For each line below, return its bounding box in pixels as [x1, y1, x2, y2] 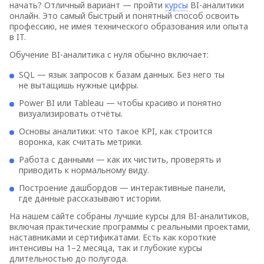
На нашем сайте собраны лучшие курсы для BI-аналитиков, [9, 210, 249, 222]
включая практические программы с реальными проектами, [9, 221, 250, 232]
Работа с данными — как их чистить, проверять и [19, 154, 221, 165]
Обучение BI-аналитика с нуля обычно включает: [9, 49, 209, 60]
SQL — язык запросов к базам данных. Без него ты [19, 69, 225, 80]
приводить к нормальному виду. [19, 164, 149, 176]
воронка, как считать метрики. [19, 136, 143, 147]
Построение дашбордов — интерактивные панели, [19, 182, 226, 193]
